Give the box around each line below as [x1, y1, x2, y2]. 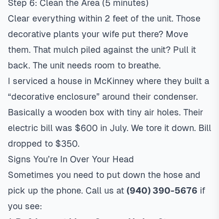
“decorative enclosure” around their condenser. [8, 91, 198, 102]
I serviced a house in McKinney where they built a [8, 76, 209, 86]
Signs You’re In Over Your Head [8, 154, 134, 164]
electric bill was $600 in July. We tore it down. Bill [8, 123, 211, 133]
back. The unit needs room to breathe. [8, 60, 161, 70]
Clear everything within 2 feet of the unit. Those [8, 13, 200, 23]
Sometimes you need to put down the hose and [8, 170, 200, 180]
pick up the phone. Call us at [8, 185, 127, 196]
